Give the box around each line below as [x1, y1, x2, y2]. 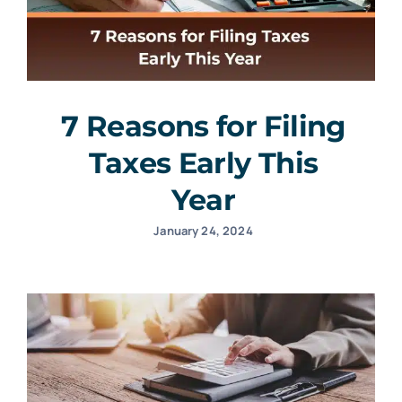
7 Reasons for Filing [61, 108, 345, 144]
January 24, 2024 [153, 222, 253, 239]
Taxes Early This [88, 144, 319, 180]
